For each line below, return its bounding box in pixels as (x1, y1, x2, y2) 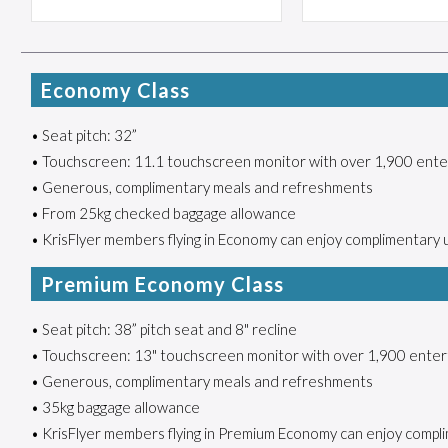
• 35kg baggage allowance (30, 398, 200, 416)
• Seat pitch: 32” (30, 126, 137, 144)
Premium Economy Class (40, 272, 284, 296)
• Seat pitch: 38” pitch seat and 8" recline (30, 320, 297, 338)
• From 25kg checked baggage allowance (30, 204, 296, 222)
